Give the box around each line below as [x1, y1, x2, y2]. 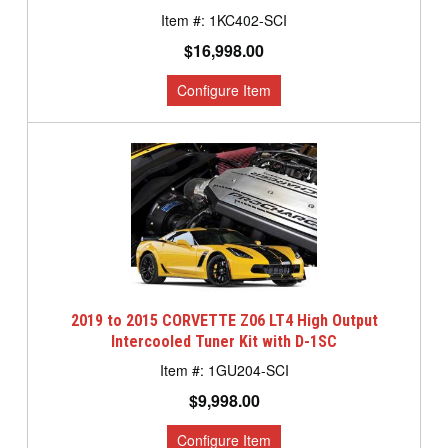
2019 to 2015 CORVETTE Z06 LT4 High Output [70, 311, 378, 331]
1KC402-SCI [209, 10, 287, 31]
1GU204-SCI [207, 360, 289, 381]
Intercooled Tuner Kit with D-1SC [111, 332, 337, 352]
